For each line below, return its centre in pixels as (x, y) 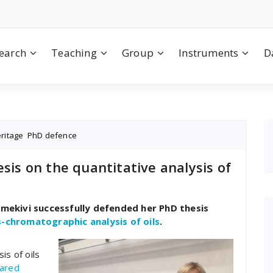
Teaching (74, 52)
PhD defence (52, 135)
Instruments (209, 52)
